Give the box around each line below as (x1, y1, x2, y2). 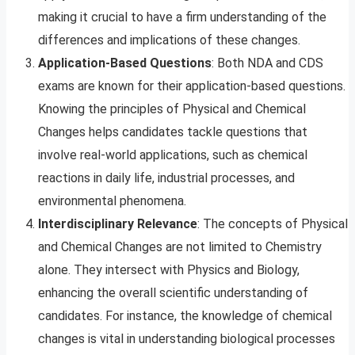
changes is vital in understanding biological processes (38, 331, 335, 347)
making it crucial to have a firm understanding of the (38, 10, 326, 25)
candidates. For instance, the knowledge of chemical (38, 308, 332, 324)
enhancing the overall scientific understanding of (38, 285, 308, 301)
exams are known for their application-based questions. (38, 78, 345, 94)
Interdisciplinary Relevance (38, 216, 197, 232)
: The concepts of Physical (197, 216, 348, 232)
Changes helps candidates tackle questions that (38, 124, 307, 140)
